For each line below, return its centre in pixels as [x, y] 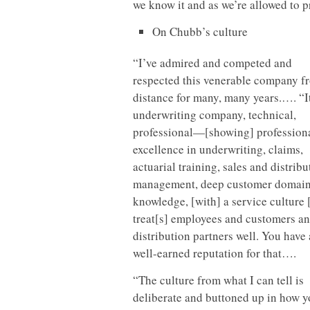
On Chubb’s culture [200, 31]
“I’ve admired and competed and [212, 62]
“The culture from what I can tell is [218, 280]
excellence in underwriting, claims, [218, 149]
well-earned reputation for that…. [215, 253]
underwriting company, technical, [215, 114]
